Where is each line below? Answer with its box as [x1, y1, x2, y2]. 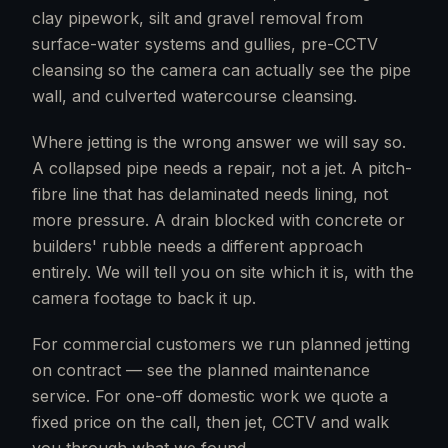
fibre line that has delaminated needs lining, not [32, 184, 388, 204]
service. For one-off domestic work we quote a [32, 386, 388, 406]
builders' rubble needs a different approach [32, 236, 363, 256]
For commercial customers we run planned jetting [32, 334, 410, 354]
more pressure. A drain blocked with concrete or [32, 210, 405, 230]
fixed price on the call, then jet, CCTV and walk [32, 412, 389, 432]
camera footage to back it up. [32, 288, 256, 308]
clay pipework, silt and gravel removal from [32, 8, 363, 28]
